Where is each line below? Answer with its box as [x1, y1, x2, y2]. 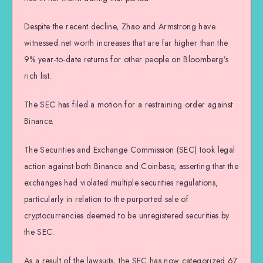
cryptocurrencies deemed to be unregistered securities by [24, 209, 230, 221]
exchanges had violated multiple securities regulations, [24, 176, 218, 188]
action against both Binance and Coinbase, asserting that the [24, 160, 239, 172]
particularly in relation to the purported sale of [24, 193, 189, 205]
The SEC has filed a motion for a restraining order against [24, 99, 233, 111]
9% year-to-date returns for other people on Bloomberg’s [24, 53, 229, 66]
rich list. [24, 70, 52, 82]
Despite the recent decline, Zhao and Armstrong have [24, 21, 215, 33]
